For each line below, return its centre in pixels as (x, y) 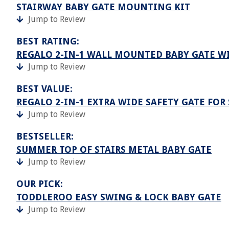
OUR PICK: (40, 184)
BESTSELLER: (45, 136)
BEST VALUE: (44, 89)
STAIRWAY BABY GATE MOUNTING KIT (103, 7)
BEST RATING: (48, 41)
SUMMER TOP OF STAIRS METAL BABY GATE (114, 150)
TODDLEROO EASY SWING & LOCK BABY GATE (119, 197)
